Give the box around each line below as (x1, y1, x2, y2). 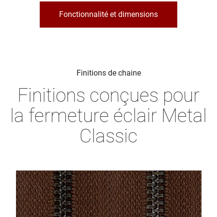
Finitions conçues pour (17, 84, 200, 107)
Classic (79, 124, 138, 147)
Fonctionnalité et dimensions (59, 9, 158, 19)
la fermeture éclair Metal (10, 104, 207, 127)
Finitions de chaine (76, 68, 141, 77)
